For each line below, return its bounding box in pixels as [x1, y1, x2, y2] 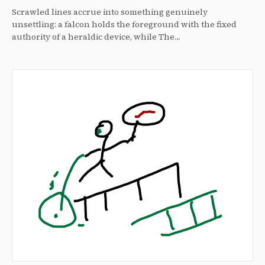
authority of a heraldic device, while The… [12, 31, 180, 43]
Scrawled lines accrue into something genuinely [12, 6, 208, 18]
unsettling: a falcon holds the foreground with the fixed [12, 18, 237, 31]
